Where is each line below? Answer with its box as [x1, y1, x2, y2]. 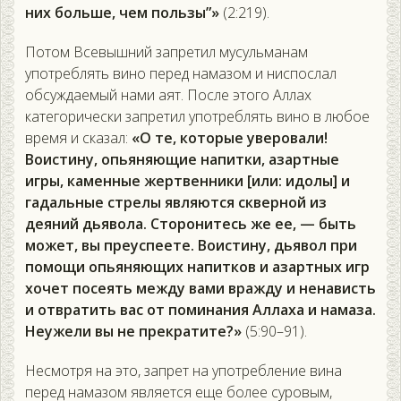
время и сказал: [25, 128, 132, 149]
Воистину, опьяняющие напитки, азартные [25, 149, 339, 170]
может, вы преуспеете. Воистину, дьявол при [25, 235, 357, 256]
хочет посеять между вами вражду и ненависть [25, 278, 376, 299]
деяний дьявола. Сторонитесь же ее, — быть [25, 214, 356, 235]
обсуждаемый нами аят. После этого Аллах [25, 85, 311, 106]
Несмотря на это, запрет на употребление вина [25, 361, 342, 381]
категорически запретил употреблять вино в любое [25, 107, 370, 127]
